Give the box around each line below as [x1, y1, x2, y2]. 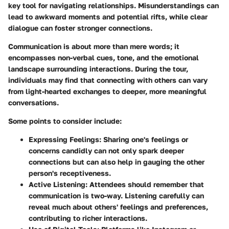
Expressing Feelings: [29, 134, 101, 144]
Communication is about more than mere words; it [8, 41, 179, 51]
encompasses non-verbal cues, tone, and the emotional [8, 53, 199, 62]
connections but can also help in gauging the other [29, 157, 204, 166]
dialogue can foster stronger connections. [8, 23, 152, 32]
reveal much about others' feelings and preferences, [29, 202, 208, 211]
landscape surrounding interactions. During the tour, [8, 64, 188, 73]
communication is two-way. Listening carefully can [29, 191, 204, 200]
